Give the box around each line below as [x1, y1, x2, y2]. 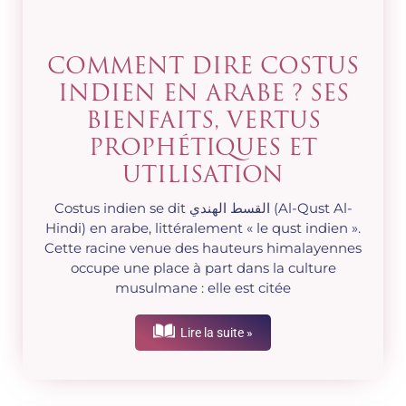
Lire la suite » [178, 325, 253, 341]
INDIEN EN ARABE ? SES [57, 83, 349, 107]
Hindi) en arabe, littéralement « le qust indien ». [45, 219, 361, 237]
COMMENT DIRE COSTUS [47, 56, 359, 80]
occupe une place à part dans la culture [70, 259, 336, 277]
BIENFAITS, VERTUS [85, 111, 321, 134]
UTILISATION [122, 165, 284, 188]
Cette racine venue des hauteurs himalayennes [44, 239, 362, 257]
